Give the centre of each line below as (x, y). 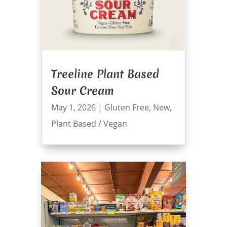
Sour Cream (82, 91)
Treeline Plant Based (105, 74)
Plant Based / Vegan (89, 124)
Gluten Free (126, 108)
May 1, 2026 (73, 108)
